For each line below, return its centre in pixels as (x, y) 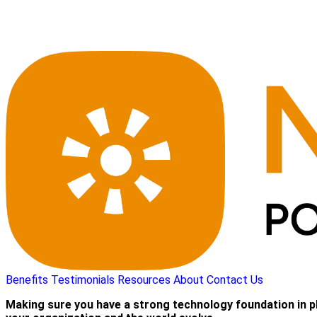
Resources (144, 279)
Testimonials (83, 279)
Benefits (27, 279)
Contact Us (235, 279)
